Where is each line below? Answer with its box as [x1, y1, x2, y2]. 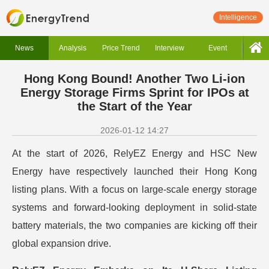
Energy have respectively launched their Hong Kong [12, 166, 257, 177]
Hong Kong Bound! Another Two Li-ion [24, 72, 245, 85]
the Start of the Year [77, 100, 192, 113]
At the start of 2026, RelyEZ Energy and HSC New [12, 148, 257, 159]
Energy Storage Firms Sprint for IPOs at [20, 86, 249, 99]
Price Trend [102, 44, 141, 52]
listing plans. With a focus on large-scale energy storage [12, 184, 257, 195]
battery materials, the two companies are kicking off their [12, 220, 257, 231]
